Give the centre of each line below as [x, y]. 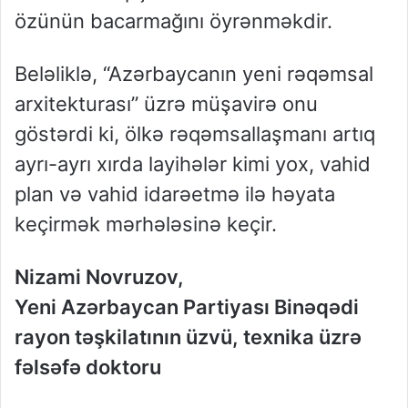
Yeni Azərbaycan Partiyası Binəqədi [187, 307]
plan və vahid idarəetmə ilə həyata [175, 194]
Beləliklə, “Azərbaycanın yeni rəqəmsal [194, 74]
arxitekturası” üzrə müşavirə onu [166, 104]
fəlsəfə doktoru [88, 367]
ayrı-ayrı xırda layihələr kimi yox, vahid [193, 164]
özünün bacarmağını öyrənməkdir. [173, 21]
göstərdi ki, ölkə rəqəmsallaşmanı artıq [195, 134]
